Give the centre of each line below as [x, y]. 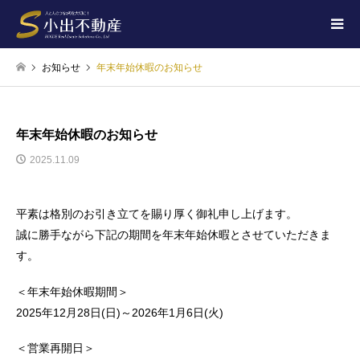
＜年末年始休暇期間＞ [72, 291]
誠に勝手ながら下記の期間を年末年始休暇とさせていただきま [174, 235]
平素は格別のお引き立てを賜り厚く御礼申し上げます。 [157, 214]
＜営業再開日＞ [55, 348]
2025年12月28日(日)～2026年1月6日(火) [120, 312]
